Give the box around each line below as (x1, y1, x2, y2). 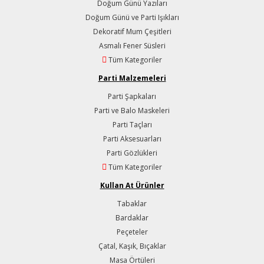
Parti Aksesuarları (103, 133, 161, 144)
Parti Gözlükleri (107, 147, 157, 158)
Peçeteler (116, 226, 148, 237)
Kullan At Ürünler (100, 180, 164, 190)
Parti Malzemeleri (98, 72, 166, 83)
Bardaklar (115, 212, 148, 223)
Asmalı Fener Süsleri (98, 40, 166, 51)
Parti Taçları (112, 119, 152, 130)
